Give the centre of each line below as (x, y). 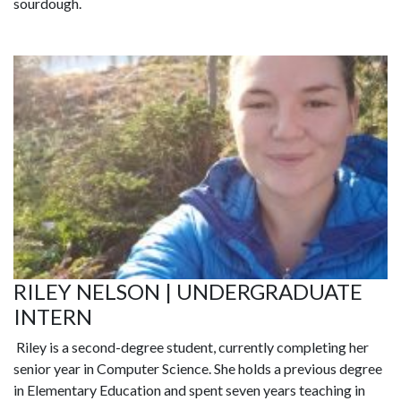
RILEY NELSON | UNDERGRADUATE (188, 292)
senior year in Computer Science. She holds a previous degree (198, 369)
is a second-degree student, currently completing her (209, 347)
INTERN (53, 317)
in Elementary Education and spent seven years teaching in (189, 390)
